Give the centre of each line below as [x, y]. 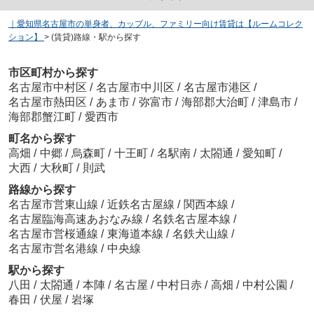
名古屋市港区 [217, 88]
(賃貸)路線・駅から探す [96, 37]
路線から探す [42, 190]
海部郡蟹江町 [42, 117]
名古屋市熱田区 [47, 102]
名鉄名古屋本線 [192, 219]
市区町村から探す [53, 73]
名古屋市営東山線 [54, 205]
